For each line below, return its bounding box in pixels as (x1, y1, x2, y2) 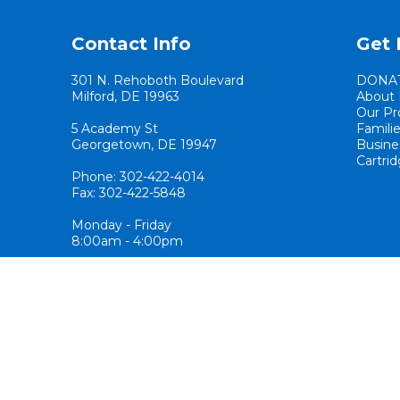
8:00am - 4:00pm (71, 233, 183, 249)
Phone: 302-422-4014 (71, 169, 204, 185)
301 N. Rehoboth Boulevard (71, 72, 244, 88)
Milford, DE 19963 (71, 88, 179, 104)
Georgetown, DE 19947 (71, 137, 217, 153)
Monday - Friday (71, 217, 171, 233)
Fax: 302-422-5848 (71, 185, 186, 201)
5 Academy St (71, 121, 158, 137)
